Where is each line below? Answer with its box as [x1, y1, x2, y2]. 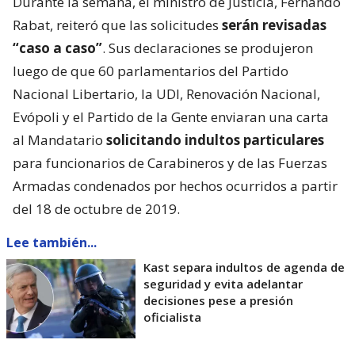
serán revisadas [222, 16, 326, 35]
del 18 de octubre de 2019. [13, 200, 180, 219]
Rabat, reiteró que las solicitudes [13, 16, 222, 35]
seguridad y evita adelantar [143, 276, 303, 292]
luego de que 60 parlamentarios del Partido [13, 62, 288, 81]
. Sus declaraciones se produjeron [102, 39, 313, 58]
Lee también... [6, 234, 97, 252]
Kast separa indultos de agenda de [143, 259, 345, 276]
